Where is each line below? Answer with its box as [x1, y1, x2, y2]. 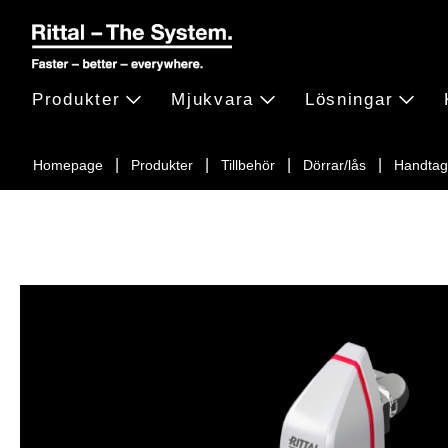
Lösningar [304, 89, 394, 109]
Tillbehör [221, 157, 275, 173]
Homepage [33, 157, 103, 173]
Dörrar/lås [303, 157, 366, 173]
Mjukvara [171, 89, 254, 109]
